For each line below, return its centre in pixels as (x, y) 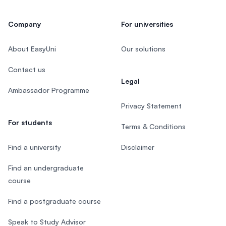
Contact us (27, 69)
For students (30, 122)
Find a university (35, 147)
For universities (147, 24)
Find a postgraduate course (54, 201)
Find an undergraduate (46, 168)
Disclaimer (138, 147)
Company (24, 24)
